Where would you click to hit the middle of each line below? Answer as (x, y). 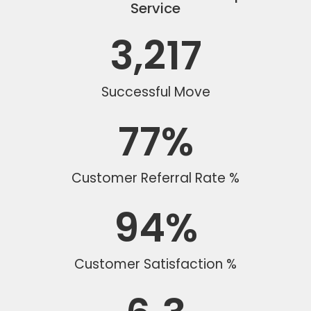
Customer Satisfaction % (155, 264)
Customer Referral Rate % (155, 178)
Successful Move (155, 92)
